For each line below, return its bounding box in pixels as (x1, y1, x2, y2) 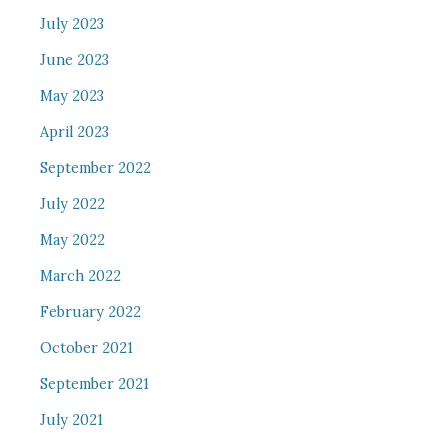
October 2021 (39, 339, 133, 357)
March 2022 (39, 267, 121, 285)
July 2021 (39, 411, 103, 429)
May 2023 (39, 87, 104, 105)
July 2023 (39, 15, 104, 33)
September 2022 (39, 159, 151, 177)
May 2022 (39, 231, 105, 249)
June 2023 (39, 51, 109, 69)
